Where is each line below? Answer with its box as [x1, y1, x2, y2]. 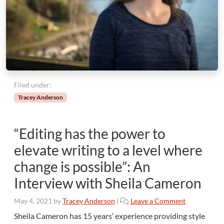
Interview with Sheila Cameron [14, 174, 201, 191]
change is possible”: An [14, 157, 150, 175]
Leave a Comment [130, 196, 185, 205]
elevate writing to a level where [14, 141, 202, 158]
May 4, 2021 [14, 196, 52, 205]
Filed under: [14, 80, 51, 89]
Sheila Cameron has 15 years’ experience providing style [14, 210, 205, 220]
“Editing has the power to [14, 124, 165, 142]
